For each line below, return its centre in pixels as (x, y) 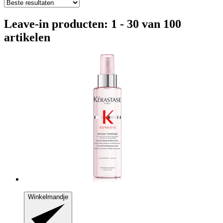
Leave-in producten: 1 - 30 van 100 (93, 24)
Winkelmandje (48, 197)
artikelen (27, 37)
